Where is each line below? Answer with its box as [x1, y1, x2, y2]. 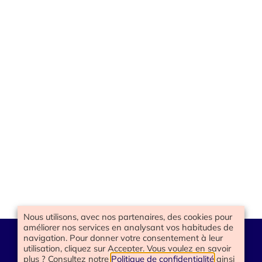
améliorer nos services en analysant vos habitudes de [23, 222, 233, 233]
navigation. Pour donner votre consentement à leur [23, 232, 223, 243]
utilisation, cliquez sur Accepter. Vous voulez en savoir [23, 243, 231, 254]
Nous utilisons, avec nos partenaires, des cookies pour [23, 211, 232, 222]
